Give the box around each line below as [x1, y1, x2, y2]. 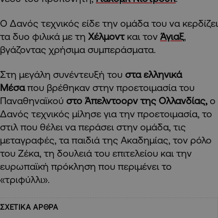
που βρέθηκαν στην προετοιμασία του [25, 82, 195, 93]
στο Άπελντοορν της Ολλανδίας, [64, 95, 207, 107]
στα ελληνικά [125, 69, 182, 80]
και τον [127, 31, 158, 42]
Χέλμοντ [88, 31, 127, 42]
